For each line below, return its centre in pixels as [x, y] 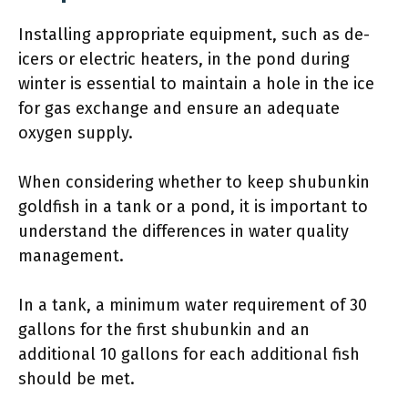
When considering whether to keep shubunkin [194, 182]
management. [71, 255]
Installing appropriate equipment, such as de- [194, 34]
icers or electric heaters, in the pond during [184, 59]
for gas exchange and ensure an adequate [179, 108]
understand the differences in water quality [184, 231]
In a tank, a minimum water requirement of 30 [193, 305]
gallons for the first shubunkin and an [164, 329]
